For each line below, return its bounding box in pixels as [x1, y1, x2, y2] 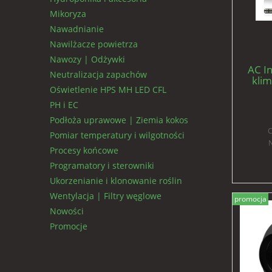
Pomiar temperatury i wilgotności [50, 129, 185, 141]
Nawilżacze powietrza [50, 38, 138, 50]
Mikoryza [50, 8, 86, 20]
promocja [234, 194, 267, 205]
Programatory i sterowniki [50, 160, 154, 172]
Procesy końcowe [50, 144, 118, 157]
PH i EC [50, 99, 78, 111]
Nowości [50, 205, 84, 217]
